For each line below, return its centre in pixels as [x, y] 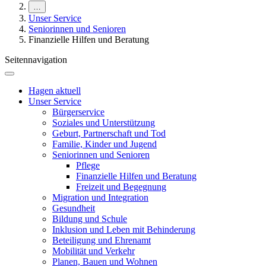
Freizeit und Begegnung [121, 187]
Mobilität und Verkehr [94, 251]
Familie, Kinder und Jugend [104, 144]
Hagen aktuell [55, 91]
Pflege [88, 166]
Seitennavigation [36, 60]
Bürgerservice [78, 112]
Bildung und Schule [90, 219]
